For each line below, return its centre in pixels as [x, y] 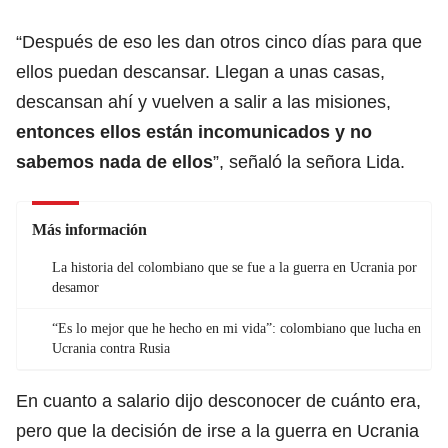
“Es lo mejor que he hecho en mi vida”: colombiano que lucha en [236, 328]
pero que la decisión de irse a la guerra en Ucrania [217, 430]
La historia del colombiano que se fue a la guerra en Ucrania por [234, 267]
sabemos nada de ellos [114, 161]
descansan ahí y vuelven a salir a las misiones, [203, 101]
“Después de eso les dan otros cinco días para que [219, 41]
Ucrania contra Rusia [111, 348]
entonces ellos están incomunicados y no [194, 131]
